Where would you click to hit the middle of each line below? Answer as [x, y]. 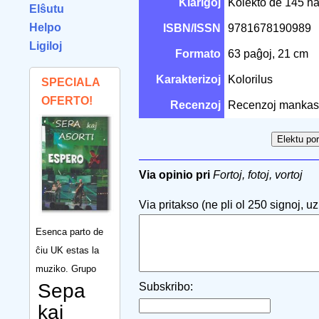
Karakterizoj [188, 79]
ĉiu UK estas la [67, 250]
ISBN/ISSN [192, 28]
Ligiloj [46, 46]
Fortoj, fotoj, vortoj [258, 175]
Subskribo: [166, 287]
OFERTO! [67, 101]
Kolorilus [252, 79]
